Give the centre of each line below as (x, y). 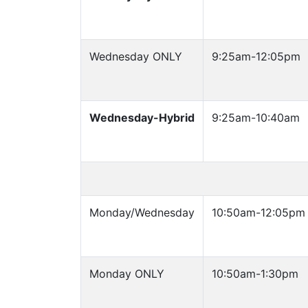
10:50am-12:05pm (258, 212)
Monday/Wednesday (142, 212)
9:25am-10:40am (256, 118)
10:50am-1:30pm (255, 274)
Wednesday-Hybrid (142, 118)
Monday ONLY (127, 274)
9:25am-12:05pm (256, 56)
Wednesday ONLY (136, 56)
